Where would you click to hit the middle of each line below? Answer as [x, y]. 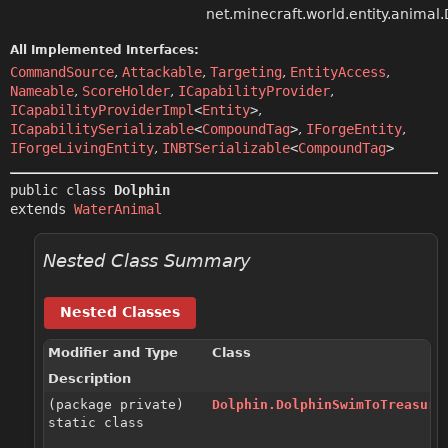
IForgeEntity [354, 128]
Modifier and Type [113, 352]
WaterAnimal [118, 208]
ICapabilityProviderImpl [102, 109]
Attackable [162, 71]
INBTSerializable [226, 147]
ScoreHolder [126, 90]
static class [100, 422]
